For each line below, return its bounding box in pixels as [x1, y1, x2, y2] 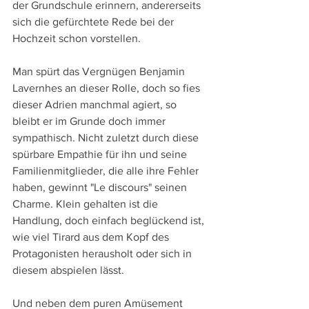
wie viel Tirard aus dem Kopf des [12, 230, 172, 243]
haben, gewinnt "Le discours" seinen [12, 181, 190, 193]
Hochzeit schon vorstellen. [12, 32, 141, 44]
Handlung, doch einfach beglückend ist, [12, 214, 207, 226]
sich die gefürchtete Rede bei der [12, 15, 177, 28]
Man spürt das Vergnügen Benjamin [12, 65, 188, 77]
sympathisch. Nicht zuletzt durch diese [12, 131, 201, 143]
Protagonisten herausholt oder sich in [12, 247, 195, 259]
